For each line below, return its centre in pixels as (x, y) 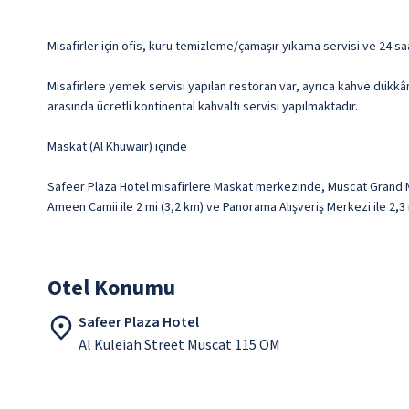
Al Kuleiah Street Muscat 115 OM (179, 346)
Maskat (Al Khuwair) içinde (117, 147)
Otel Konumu (111, 288)
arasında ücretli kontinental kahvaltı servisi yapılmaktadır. (203, 107)
